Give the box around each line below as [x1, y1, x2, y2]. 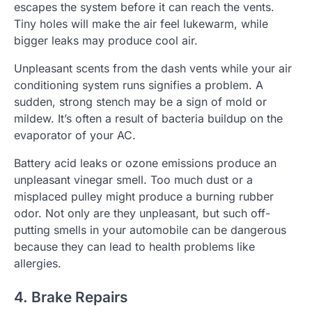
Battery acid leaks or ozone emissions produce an [14, 156, 276, 171]
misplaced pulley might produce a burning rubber [14, 189, 274, 204]
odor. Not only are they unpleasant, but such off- [14, 206, 270, 221]
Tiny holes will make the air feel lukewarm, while [14, 17, 268, 31]
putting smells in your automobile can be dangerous [14, 223, 286, 237]
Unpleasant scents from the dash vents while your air [14, 61, 292, 76]
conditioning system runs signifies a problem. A [14, 78, 263, 93]
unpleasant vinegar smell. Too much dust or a [14, 173, 253, 187]
